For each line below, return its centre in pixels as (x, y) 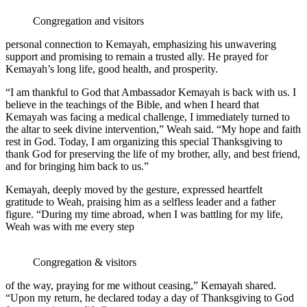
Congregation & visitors (85, 262)
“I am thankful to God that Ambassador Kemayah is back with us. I (151, 92)
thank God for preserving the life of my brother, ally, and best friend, (153, 153)
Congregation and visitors (88, 21)
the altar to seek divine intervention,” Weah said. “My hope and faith (153, 129)
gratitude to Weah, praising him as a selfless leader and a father (140, 201)
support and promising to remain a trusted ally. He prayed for (137, 56)
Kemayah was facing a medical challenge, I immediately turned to (148, 116)
